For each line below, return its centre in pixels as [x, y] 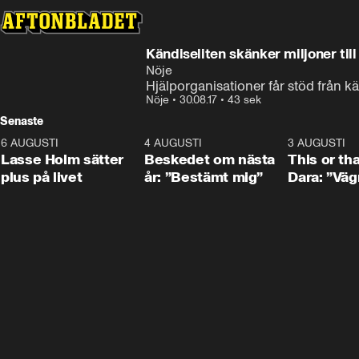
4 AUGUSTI [173, 143]
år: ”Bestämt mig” [204, 177]
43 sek [244, 100]
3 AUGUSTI [317, 143]
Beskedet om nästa [210, 159]
